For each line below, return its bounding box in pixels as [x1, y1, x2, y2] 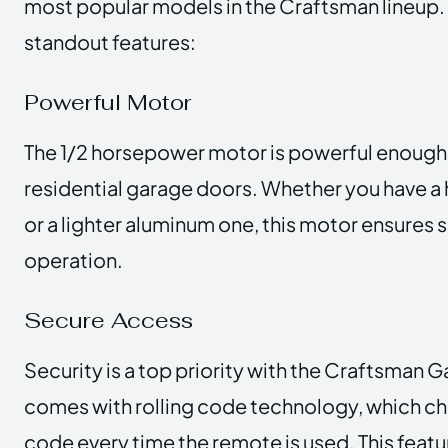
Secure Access [24, 305, 193, 334]
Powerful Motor [24, 87, 192, 116]
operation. [24, 246, 123, 272]
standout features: [24, 28, 196, 54]
